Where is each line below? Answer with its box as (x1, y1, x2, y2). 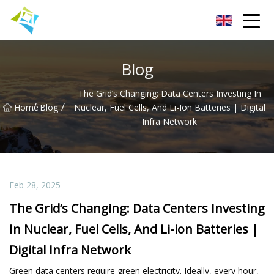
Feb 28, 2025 (9, 179, 61, 191)
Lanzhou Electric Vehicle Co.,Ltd (46, 15, 154, 25)
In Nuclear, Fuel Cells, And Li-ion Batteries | (9, 220, 259, 237)
